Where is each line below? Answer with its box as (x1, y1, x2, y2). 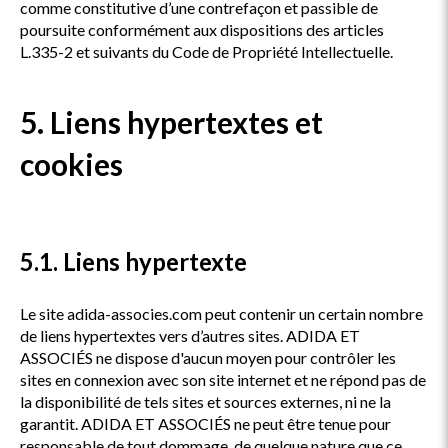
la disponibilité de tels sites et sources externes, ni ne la (20, 392, 391, 411)
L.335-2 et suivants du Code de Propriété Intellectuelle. (20, 42, 393, 61)
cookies (20, 146, 123, 182)
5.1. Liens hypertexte (20, 247, 247, 276)
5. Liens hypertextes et (20, 104, 323, 140)
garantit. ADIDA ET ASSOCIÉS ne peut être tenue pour (20, 414, 391, 433)
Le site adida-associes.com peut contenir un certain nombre (20, 304, 423, 323)
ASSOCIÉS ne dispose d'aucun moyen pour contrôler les (20, 348, 396, 367)
